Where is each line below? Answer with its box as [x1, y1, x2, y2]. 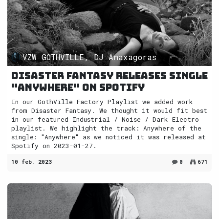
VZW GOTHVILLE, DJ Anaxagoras [22, 51, 157, 62]
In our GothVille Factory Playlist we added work [11, 97, 193, 106]
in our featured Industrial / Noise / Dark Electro [11, 114, 199, 124]
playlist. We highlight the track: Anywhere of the [11, 123, 201, 132]
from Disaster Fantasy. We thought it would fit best [11, 106, 207, 115]
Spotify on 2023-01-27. [11, 141, 97, 150]
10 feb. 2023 [11, 157, 52, 165]
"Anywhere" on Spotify [11, 81, 145, 94]
